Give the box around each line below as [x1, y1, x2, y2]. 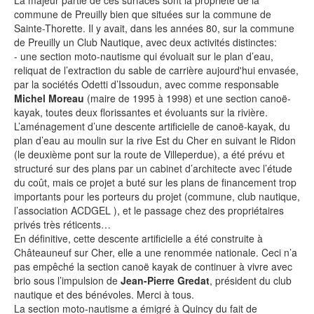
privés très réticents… [14, 217, 111, 231]
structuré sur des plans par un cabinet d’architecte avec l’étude [14, 161, 292, 175]
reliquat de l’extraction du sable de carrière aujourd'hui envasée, [14, 62, 299, 77]
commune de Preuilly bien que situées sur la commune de [14, 6, 271, 21]
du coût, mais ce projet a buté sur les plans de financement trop [14, 175, 296, 189]
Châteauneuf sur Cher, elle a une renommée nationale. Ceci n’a [14, 245, 297, 259]
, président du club [210, 273, 292, 287]
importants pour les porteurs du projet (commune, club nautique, [14, 189, 300, 203]
